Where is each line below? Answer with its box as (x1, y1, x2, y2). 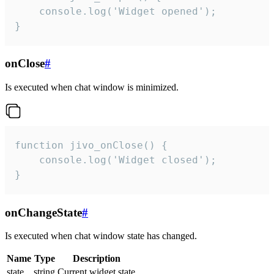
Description (72, 253, 120, 264)
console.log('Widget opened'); (15, 5, 217, 17)
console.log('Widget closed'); (15, 154, 217, 166)
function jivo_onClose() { (15, 139, 168, 152)
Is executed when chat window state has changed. (5, 231, 197, 242)
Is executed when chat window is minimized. (5, 82, 179, 93)
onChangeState (5, 206, 82, 219)
